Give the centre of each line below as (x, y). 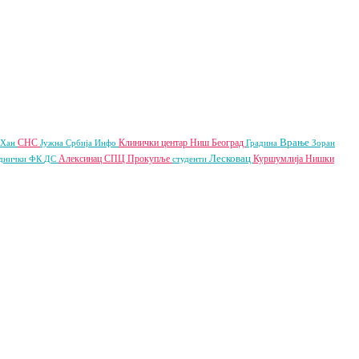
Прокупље (150, 159)
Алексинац (81, 159)
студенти (191, 159)
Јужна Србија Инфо (79, 143)
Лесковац (231, 159)
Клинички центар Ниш (165, 143)
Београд (229, 143)
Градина (263, 143)
